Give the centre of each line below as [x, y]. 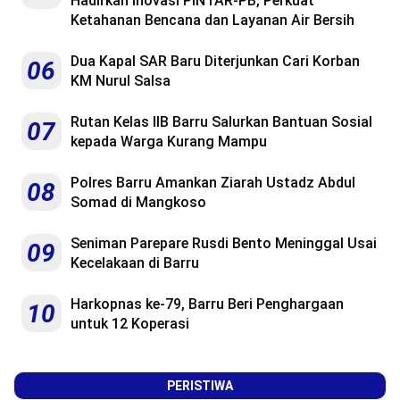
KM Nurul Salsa [121, 81]
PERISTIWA [200, 386]
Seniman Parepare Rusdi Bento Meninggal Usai [224, 244]
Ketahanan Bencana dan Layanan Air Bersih [212, 21]
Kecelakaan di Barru [135, 263]
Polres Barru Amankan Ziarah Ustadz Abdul [213, 183]
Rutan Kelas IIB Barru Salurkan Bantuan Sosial [221, 122]
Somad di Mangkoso [138, 203]
